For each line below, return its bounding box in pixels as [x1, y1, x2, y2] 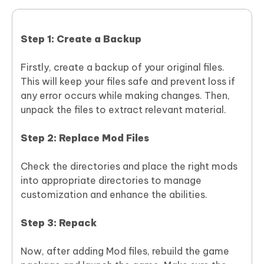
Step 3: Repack [21, 217, 97, 229]
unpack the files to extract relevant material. [21, 104, 226, 116]
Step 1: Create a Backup [21, 33, 141, 45]
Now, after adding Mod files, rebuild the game [21, 245, 229, 258]
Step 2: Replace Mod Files [21, 132, 149, 144]
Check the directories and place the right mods [21, 160, 237, 173]
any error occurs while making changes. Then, [21, 90, 230, 102]
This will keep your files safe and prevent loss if [21, 75, 235, 88]
